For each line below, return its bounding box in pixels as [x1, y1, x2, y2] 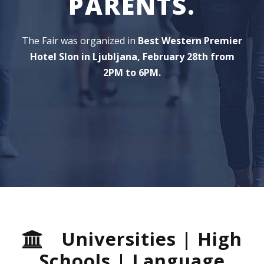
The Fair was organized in [22, 34, 138, 47]
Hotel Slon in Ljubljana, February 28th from [29, 49, 235, 63]
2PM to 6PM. [103, 65, 161, 79]
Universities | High [61, 226, 242, 251]
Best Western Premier [138, 34, 242, 47]
